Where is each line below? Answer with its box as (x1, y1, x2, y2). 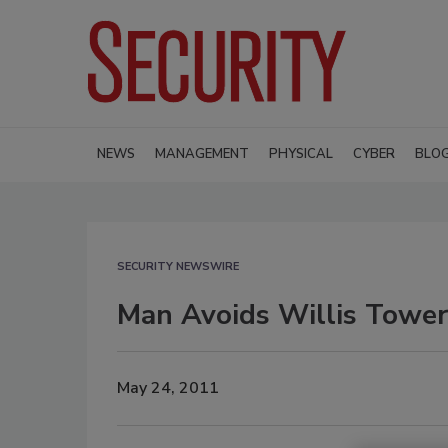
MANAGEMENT (155, 144, 249, 163)
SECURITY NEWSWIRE (117, 258, 239, 274)
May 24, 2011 (117, 377, 219, 400)
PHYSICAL (269, 144, 333, 163)
